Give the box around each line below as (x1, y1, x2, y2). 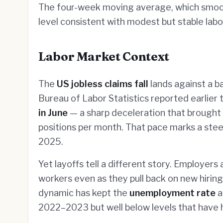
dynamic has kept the (38, 188, 129, 198)
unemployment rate (129, 188, 216, 198)
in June (38, 108, 68, 118)
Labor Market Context (38, 49, 169, 64)
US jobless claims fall (57, 79, 148, 89)
